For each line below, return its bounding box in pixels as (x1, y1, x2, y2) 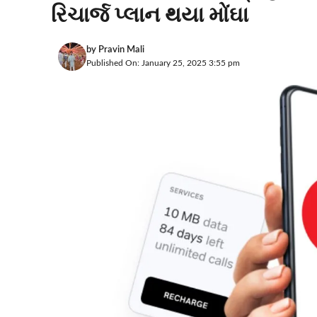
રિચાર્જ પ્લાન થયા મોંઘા (51, 4, 248, 26)
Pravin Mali (98, 45, 144, 54)
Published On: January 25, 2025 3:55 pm (86, 59, 240, 67)
